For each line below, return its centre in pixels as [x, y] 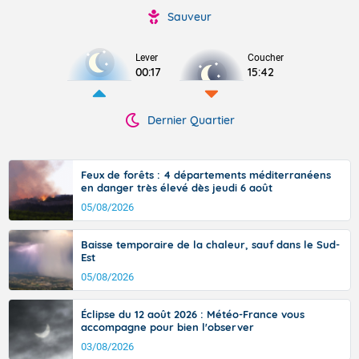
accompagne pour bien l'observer [167, 327]
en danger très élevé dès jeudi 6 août [177, 188]
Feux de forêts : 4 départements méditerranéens [206, 175]
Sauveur [189, 17]
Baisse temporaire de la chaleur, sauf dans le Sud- [210, 244]
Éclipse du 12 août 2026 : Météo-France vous [193, 314]
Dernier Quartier [191, 120]
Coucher [266, 58]
